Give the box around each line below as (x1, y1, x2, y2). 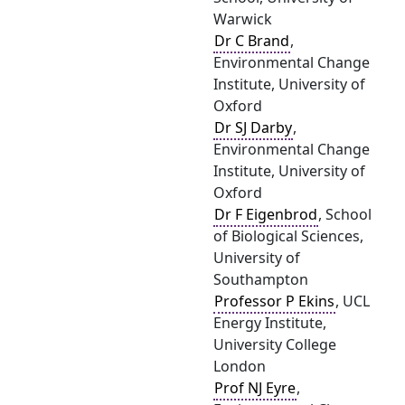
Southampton (213, 269, 308, 289)
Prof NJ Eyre (214, 378, 296, 398)
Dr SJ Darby (214, 118, 292, 137)
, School (318, 204, 372, 224)
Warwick (213, 9, 272, 29)
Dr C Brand (214, 31, 289, 51)
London (213, 356, 266, 376)
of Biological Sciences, (213, 226, 363, 246)
